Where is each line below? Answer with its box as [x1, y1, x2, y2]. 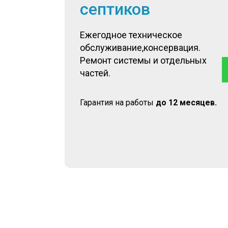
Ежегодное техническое [80, 30, 182, 40]
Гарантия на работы [80, 98, 156, 107]
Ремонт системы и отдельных [80, 55, 207, 66]
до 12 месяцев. [156, 98, 217, 107]
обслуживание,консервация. [80, 42, 201, 53]
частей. [80, 68, 110, 78]
